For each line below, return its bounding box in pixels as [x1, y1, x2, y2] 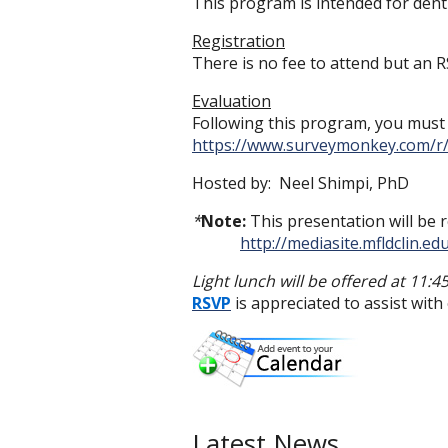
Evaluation [192, 90, 271, 112]
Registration [192, 30, 285, 52]
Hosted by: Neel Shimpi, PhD [192, 172, 409, 194]
